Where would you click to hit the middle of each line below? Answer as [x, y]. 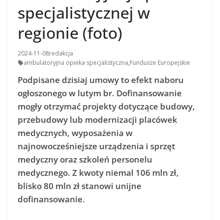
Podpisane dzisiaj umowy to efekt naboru [101, 80]
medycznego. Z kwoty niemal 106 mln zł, [98, 173]
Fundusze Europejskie [160, 63]
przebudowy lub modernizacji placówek [97, 120]
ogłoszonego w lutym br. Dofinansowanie [100, 93]
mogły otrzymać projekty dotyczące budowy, [106, 107]
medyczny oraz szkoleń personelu [85, 160]
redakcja [61, 54]
